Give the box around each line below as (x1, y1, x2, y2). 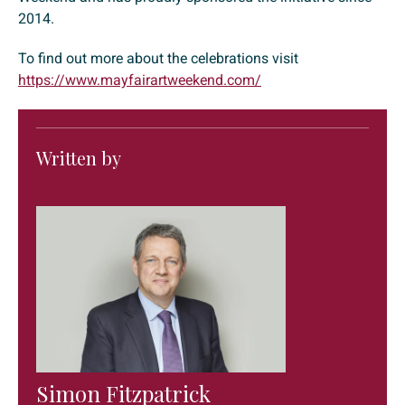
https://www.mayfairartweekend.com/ (18, 71, 261, 89)
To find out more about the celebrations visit (18, 50, 298, 68)
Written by (36, 146, 121, 171)
